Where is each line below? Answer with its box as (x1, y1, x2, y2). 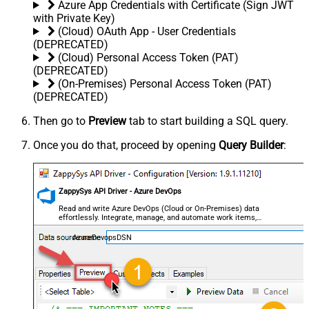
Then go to (33, 114, 88, 128)
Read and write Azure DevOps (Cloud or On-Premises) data (59, 203, 260, 213)
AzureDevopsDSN (72, 232, 132, 242)
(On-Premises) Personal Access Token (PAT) (57, 77, 272, 90)
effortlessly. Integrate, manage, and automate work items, (59, 212, 257, 222)
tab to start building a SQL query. (126, 114, 288, 128)
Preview (88, 114, 126, 128)
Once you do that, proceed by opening (33, 138, 219, 152)
